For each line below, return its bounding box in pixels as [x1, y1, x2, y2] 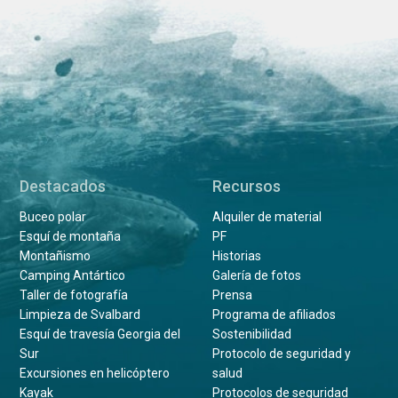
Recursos [211, 177, 281, 196]
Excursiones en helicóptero [20, 366, 171, 381]
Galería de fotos [211, 268, 301, 283]
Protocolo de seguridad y [211, 346, 351, 362]
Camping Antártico [20, 268, 126, 283]
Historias [211, 249, 261, 264]
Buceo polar [20, 210, 87, 225]
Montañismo [20, 249, 92, 264]
